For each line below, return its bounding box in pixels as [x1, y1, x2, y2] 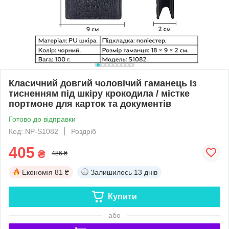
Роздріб [71, 127, 96, 135]
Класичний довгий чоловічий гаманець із [9, 78, 197, 88]
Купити [107, 192, 137, 201]
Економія [22, 168, 53, 176]
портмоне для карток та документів [9, 98, 171, 109]
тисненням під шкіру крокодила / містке [9, 88, 190, 99]
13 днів [134, 168, 157, 176]
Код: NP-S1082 [9, 127, 58, 135]
